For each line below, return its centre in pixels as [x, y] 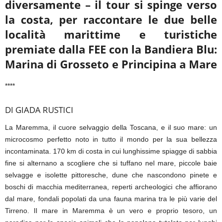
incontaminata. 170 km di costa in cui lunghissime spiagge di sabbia [111, 151]
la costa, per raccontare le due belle [111, 20]
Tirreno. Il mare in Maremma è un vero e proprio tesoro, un [111, 211]
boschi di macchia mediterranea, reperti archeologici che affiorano [111, 187]
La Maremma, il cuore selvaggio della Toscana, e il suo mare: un [111, 128]
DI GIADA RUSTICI [39, 110]
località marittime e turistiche [111, 34]
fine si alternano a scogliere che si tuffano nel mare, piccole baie [111, 163]
